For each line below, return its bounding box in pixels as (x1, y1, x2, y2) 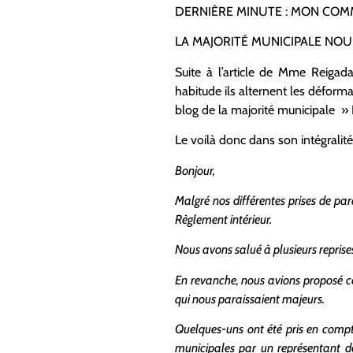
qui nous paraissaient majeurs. (175, 291, 325, 307)
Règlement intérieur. (175, 211, 272, 227)
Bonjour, (175, 162, 215, 178)
